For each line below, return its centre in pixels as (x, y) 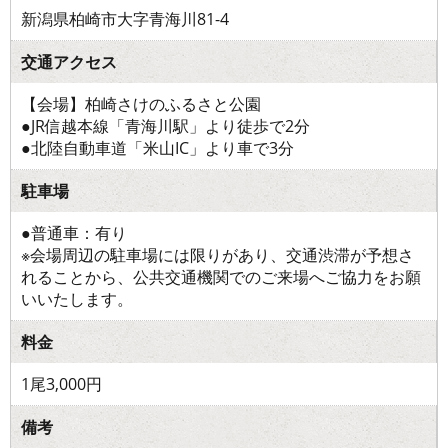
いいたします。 (77, 298)
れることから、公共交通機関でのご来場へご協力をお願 (221, 276)
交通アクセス (69, 61)
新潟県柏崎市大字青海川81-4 (125, 18)
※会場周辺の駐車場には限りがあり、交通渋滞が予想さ (217, 254)
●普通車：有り (74, 232)
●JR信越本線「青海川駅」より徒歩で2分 (165, 125)
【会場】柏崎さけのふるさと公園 (141, 103)
